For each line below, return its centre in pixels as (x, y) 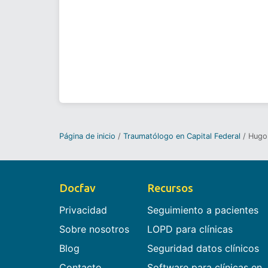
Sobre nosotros (94, 229)
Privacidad (83, 210)
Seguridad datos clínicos (203, 249)
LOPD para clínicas (190, 229)
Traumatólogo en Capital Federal (182, 136)
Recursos (170, 188)
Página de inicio (87, 136)
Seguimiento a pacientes (202, 210)
